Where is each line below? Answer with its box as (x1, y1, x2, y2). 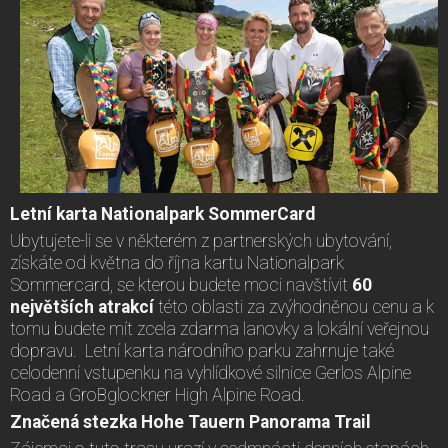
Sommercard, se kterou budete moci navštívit (10, 275, 352, 296)
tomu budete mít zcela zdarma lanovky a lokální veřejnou (10, 319, 429, 340)
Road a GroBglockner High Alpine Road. (10, 385, 305, 406)
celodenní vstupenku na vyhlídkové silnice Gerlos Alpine (10, 363, 411, 384)
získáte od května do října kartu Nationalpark (10, 253, 344, 274)
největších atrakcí (10, 297, 154, 318)
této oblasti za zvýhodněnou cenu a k (154, 297, 434, 318)
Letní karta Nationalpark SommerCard (10, 204, 315, 225)
